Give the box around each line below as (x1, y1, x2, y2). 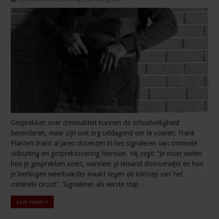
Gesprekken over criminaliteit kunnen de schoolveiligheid (11, 119, 180, 127)
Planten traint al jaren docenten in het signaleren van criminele (11, 139, 197, 148)
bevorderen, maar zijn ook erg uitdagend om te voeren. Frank (11, 129, 196, 137)
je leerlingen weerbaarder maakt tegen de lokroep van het (11, 170, 183, 178)
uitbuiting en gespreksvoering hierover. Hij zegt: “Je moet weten (11, 150, 202, 158)
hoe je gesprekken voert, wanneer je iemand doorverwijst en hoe (11, 160, 204, 168)
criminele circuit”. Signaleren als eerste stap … (11, 180, 148, 189)
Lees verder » (17, 198, 48, 206)
